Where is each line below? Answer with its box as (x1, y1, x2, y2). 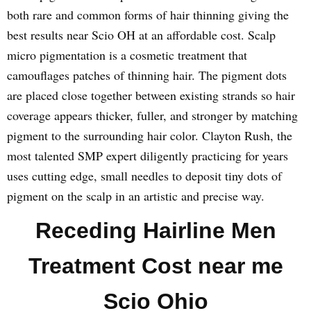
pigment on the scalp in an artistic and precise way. (7, 187, 264, 204)
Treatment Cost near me (28, 253, 283, 278)
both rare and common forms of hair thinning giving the (7, 6, 289, 23)
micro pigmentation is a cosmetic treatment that (7, 47, 247, 63)
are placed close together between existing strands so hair (7, 87, 295, 103)
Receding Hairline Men (35, 218, 276, 243)
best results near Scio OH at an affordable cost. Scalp (7, 26, 276, 43)
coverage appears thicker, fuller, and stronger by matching (7, 107, 298, 124)
